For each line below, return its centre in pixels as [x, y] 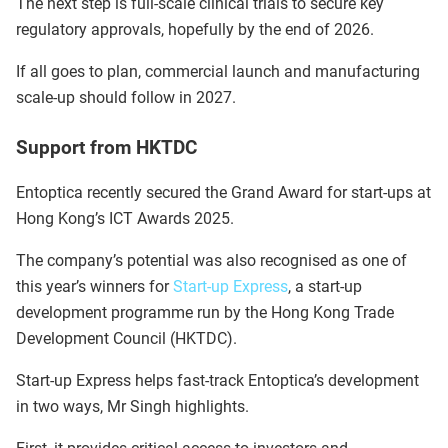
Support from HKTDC [106, 148]
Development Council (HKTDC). [126, 338]
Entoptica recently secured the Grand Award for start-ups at [223, 192]
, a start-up [325, 286]
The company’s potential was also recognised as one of [211, 260]
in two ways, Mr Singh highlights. [132, 406]
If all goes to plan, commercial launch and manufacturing [218, 71]
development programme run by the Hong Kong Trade [205, 312]
